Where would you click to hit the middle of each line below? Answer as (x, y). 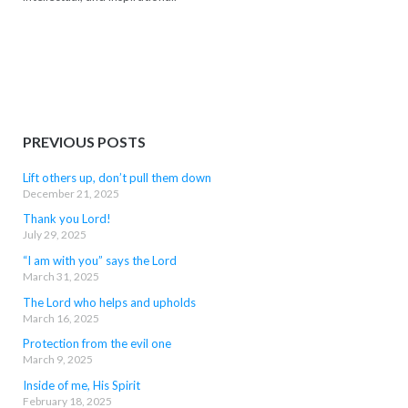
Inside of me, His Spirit (81, 386)
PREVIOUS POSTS (84, 142)
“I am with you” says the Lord (99, 260)
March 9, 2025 (57, 360)
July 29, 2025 (54, 235)
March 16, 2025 (61, 318)
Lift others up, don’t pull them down (117, 177)
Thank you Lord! (66, 219)
